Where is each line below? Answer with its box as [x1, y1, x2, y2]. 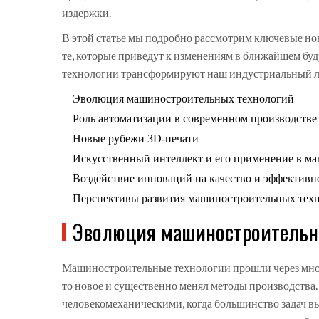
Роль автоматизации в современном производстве [73, 113, 317, 125]
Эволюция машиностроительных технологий [73, 93, 294, 105]
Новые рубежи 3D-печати [73, 132, 199, 145]
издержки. [62, 6, 111, 20]
